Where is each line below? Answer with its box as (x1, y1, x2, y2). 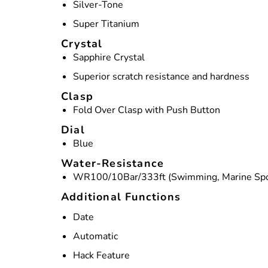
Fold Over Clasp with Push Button (73, 103, 220, 117)
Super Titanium (73, 17, 139, 31)
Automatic (73, 230, 118, 243)
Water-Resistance (61, 156, 165, 171)
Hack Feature (73, 249, 130, 263)
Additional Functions (61, 190, 181, 205)
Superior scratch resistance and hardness (73, 70, 249, 84)
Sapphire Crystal (73, 51, 145, 65)
